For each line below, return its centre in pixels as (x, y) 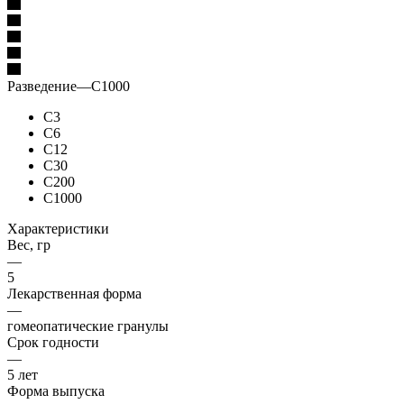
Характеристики (58, 228)
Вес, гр (29, 244)
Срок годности (53, 342)
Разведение (42, 86)
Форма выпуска (56, 390)
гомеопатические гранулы (88, 326)
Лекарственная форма (74, 293)
